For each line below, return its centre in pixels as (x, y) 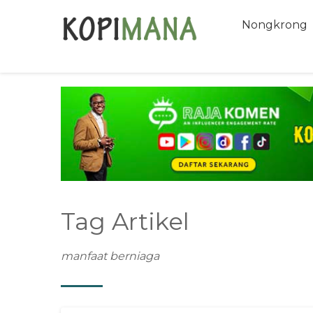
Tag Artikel (125, 221)
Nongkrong (275, 25)
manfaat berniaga (110, 256)
